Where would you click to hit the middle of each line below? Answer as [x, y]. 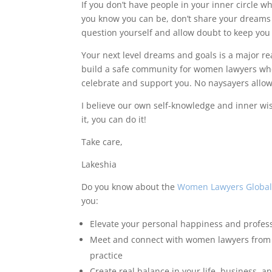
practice [107, 255]
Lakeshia [99, 164]
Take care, [104, 142]
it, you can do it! [114, 119]
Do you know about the [130, 187]
